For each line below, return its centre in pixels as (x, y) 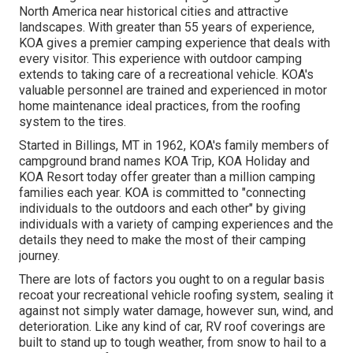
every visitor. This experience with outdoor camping (160, 59)
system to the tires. (72, 122)
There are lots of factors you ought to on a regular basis (172, 280)
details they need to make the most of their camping (162, 240)
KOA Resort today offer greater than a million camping (167, 177)
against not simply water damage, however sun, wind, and (176, 311)
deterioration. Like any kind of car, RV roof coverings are (172, 327)
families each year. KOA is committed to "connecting (162, 193)
